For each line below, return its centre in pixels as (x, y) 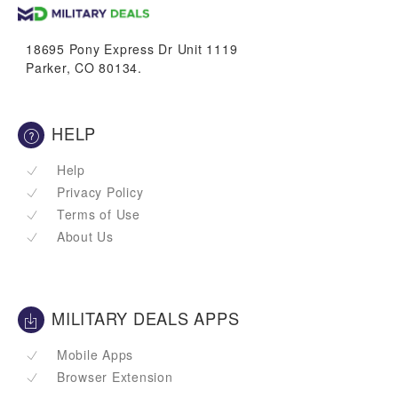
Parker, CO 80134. (84, 68)
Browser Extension (115, 377)
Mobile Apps (95, 354)
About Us (85, 236)
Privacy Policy (100, 192)
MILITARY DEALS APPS (146, 318)
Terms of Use (98, 214)
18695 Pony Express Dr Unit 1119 (132, 49)
